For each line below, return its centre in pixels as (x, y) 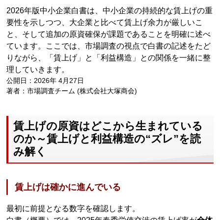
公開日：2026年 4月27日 (45, 81)
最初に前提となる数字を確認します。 (73, 208)
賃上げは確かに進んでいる (68, 187)
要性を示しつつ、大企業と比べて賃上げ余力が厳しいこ (105, 22)
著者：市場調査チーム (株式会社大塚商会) (72, 91)
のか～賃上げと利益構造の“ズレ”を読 (107, 138)
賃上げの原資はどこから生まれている (108, 126)
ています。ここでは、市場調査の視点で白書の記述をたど (109, 46)
